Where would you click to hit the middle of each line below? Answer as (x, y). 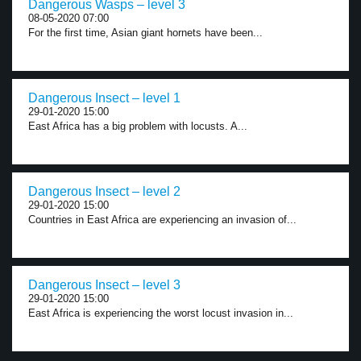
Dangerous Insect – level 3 (104, 285)
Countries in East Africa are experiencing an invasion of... (162, 220)
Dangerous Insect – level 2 (104, 191)
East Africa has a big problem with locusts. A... (138, 126)
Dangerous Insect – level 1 (104, 98)
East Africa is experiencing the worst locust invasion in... (161, 313)
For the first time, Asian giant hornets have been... (145, 33)
